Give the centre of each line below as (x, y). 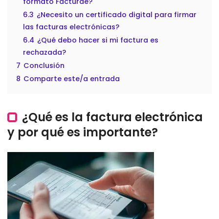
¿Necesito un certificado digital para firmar (117, 15)
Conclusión (44, 66)
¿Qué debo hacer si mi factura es (98, 40)
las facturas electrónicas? (71, 27)
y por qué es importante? (83, 132)
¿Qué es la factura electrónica (112, 117)
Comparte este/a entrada (72, 79)
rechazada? (44, 53)
